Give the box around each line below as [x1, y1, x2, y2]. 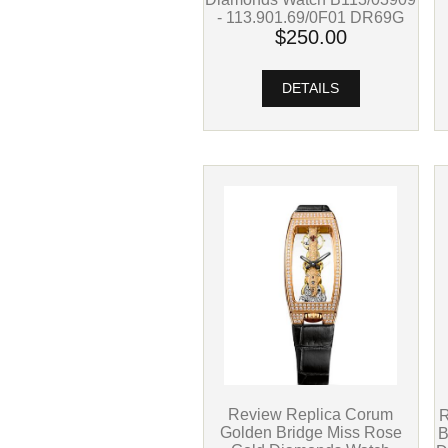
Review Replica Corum [228, 405, 394, 424]
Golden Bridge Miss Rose [219, 423, 402, 442]
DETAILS [278, 81, 344, 97]
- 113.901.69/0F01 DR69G [217, 8, 405, 27]
